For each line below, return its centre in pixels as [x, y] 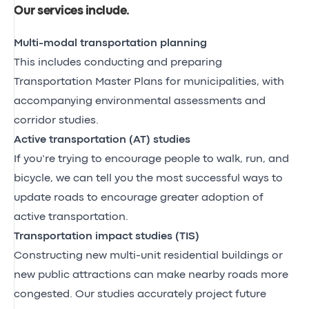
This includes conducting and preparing [118, 62]
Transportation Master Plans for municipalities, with [149, 82]
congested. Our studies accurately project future [140, 294]
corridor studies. [56, 120]
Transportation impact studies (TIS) [107, 236]
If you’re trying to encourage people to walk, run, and [151, 159]
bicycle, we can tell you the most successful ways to [148, 178]
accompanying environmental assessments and [140, 101]
